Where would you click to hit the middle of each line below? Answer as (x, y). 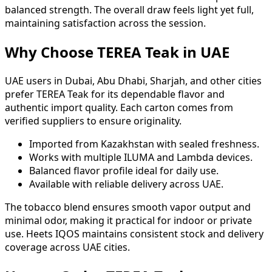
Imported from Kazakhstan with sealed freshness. (144, 144)
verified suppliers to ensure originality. (93, 121)
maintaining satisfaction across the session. (105, 23)
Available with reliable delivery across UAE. (126, 184)
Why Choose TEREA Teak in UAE (117, 52)
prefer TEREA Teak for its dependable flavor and (115, 94)
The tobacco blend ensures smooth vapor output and (128, 207)
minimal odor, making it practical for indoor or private (128, 221)
